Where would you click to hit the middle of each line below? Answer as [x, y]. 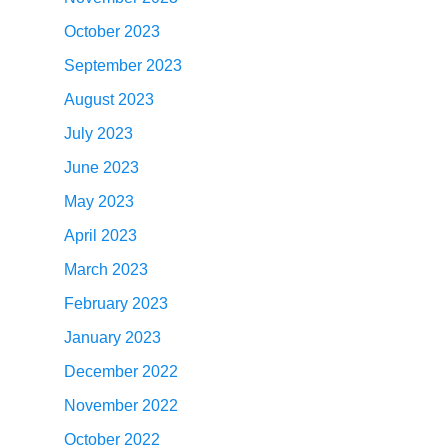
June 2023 [102, 167]
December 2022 [121, 371]
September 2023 [123, 65]
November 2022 [121, 405]
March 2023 [106, 269]
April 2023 [101, 235]
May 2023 [99, 201]
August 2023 [109, 99]
